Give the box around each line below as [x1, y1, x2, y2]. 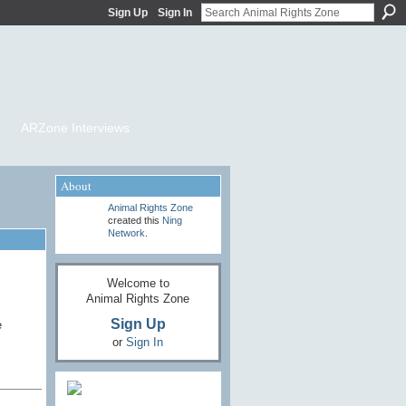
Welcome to [106, 276, 169, 291]
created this [107, 215, 162, 227]
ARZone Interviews [20, 121, 130, 136]
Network [107, 227, 145, 239]
